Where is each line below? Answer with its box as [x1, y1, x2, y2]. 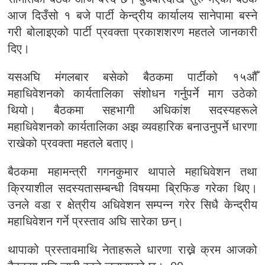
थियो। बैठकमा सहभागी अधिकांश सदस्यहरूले [8, 104, 257, 117]
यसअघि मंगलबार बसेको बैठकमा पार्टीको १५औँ [8, 70, 257, 83]
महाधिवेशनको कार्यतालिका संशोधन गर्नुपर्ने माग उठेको [8, 87, 257, 100]
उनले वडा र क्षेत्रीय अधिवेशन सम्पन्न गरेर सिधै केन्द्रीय [8, 198, 257, 211]
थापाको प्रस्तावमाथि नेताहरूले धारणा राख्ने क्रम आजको [8, 243, 257, 256]
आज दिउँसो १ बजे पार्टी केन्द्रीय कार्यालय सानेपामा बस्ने [8, 9, 257, 22]
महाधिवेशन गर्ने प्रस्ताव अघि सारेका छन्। [8, 215, 183, 228]
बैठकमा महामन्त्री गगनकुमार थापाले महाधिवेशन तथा [8, 165, 257, 178]
